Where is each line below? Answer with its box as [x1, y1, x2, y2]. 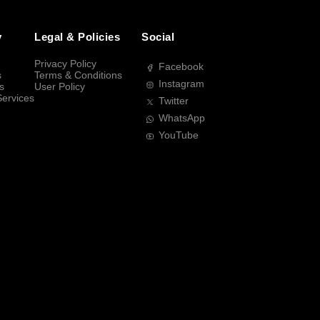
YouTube [159, 129, 199, 143]
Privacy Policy [34, 57, 96, 71]
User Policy [34, 80, 85, 94]
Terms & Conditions [34, 69, 122, 83]
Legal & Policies [34, 31, 120, 45]
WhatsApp [159, 111, 205, 126]
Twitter [159, 94, 189, 109]
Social [141, 31, 174, 45]
